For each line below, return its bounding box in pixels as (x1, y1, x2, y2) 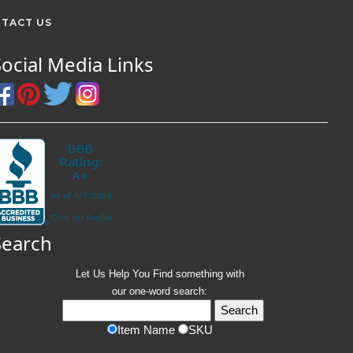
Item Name (117, 323, 178, 336)
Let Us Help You (75, 268, 153, 280)
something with (172, 268, 244, 280)
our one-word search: (112, 285, 208, 297)
